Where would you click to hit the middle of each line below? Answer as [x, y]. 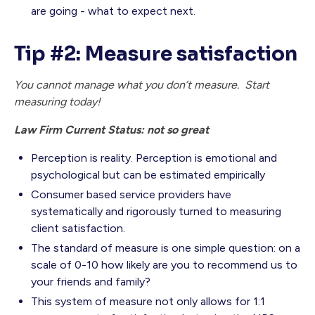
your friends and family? [94, 282]
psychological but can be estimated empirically [148, 175]
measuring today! [57, 102]
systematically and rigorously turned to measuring [156, 212]
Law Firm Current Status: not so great [111, 130]
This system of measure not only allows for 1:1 [148, 302]
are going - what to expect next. [113, 11]
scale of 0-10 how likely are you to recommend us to [164, 265]
